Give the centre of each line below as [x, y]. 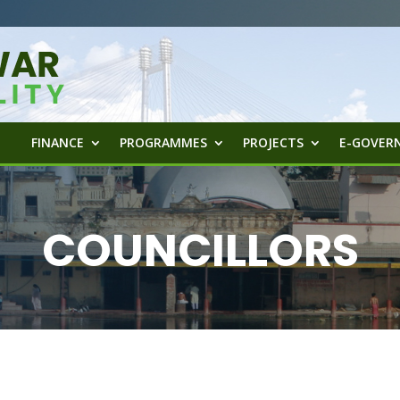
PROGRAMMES [164, 142]
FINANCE [58, 142]
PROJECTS [274, 142]
